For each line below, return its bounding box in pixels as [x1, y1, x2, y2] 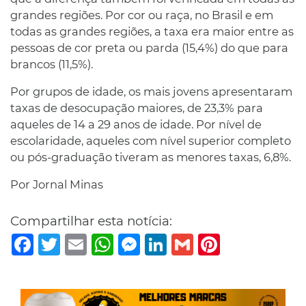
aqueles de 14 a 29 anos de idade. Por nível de [10, 117, 262, 132]
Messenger [140, 232, 201, 246]
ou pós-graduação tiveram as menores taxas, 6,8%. [10, 150, 291, 165]
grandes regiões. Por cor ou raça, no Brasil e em [10, 8, 273, 23]
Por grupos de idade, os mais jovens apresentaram [10, 85, 292, 99]
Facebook [33, 232, 87, 246]
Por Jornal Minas [10, 178, 103, 192]
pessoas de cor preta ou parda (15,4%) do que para [10, 41, 288, 55]
